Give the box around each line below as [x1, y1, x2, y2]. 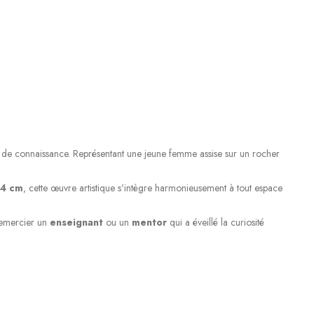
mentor [131, 215, 167, 230]
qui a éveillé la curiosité [166, 215, 264, 230]
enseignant [49, 215, 103, 230]
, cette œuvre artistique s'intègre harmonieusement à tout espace [22, 180, 282, 195]
